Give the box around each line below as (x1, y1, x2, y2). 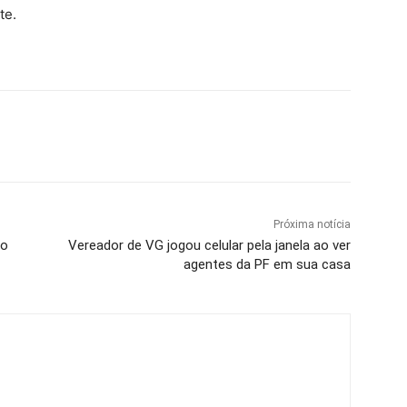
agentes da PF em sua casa (183, 255, 351, 273)
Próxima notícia (273, 217, 351, 231)
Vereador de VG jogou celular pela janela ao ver (67, 236, 351, 253)
